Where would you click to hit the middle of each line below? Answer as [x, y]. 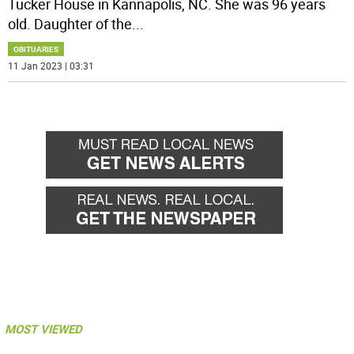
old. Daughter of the [70, 24]
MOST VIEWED [43, 329]
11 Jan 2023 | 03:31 [51, 66]
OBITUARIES [36, 49]
